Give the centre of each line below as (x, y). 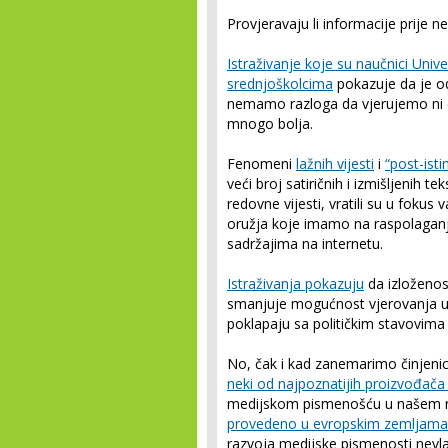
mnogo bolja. (270, 123)
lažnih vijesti (335, 163)
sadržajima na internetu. (305, 243)
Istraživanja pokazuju (295, 283)
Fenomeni (261, 163)
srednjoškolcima (280, 83)
